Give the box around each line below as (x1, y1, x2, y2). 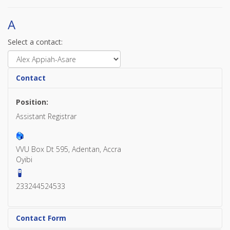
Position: (16, 97, 48, 107)
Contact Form (16, 213, 66, 223)
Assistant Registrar (16, 111, 76, 121)
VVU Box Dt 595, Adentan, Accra (16, 144, 121, 154)
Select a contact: (8, 37, 63, 47)
